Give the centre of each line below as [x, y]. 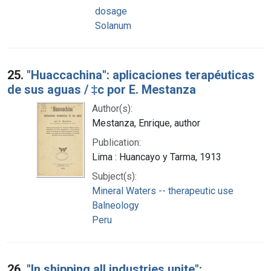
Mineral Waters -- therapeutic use [163, 191]
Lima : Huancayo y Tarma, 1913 [157, 157]
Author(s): [112, 108]
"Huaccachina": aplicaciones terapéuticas [141, 75]
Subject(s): [114, 176]
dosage [111, 11]
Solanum [113, 25]
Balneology [116, 205]
